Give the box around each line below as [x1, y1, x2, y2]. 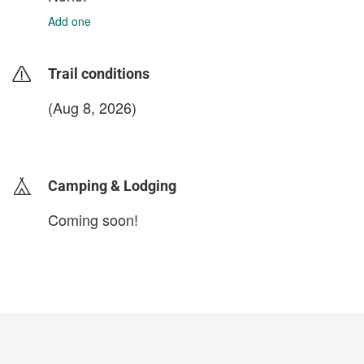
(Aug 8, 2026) [48, 97, 136, 118]
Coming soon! [48, 209, 138, 230]
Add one [48, 13, 91, 29]
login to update [48, 125, 124, 141]
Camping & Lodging [48, 177, 176, 194]
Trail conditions [48, 65, 149, 82]
